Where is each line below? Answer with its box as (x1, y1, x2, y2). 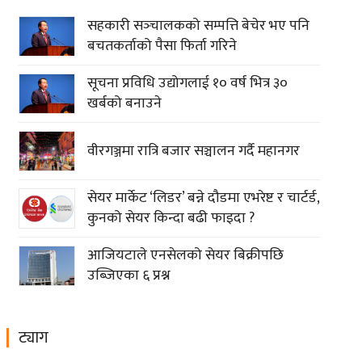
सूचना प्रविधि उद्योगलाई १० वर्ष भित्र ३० (86, 71, 288, 96)
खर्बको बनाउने (86, 91, 162, 116)
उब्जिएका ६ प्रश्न (86, 263, 170, 288)
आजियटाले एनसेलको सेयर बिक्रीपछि (86, 243, 284, 268)
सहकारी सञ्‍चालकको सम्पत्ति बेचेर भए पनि (86, 14, 309, 39)
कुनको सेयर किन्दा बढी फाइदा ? (86, 206, 255, 231)
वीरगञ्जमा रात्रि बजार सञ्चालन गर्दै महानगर (86, 138, 300, 163)
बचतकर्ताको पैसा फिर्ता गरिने (86, 34, 237, 59)
